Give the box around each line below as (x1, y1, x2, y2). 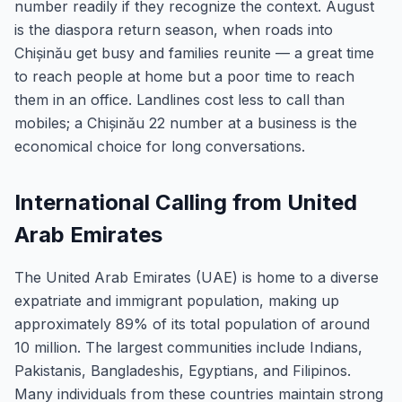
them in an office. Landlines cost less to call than (14, 91, 345, 109)
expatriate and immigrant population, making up (14, 292, 339, 310)
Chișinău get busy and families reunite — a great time (14, 44, 374, 62)
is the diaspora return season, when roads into (14, 21, 333, 39)
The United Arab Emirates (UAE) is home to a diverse (14, 268, 379, 286)
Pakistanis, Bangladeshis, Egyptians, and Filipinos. (14, 362, 351, 380)
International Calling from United (14, 189, 357, 215)
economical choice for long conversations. (14, 137, 305, 155)
